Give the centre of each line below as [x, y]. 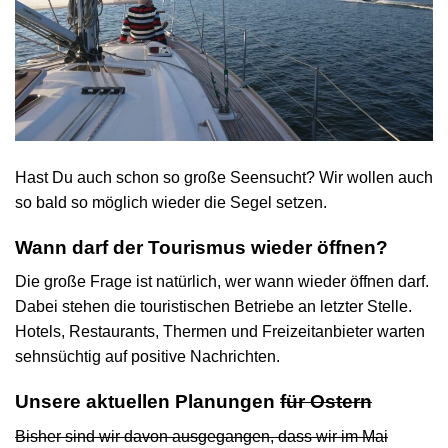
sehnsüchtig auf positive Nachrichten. [147, 357]
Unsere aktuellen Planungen [147, 402]
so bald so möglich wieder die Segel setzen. [171, 203]
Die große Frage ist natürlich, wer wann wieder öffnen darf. [222, 282]
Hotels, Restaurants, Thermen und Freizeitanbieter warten [220, 332]
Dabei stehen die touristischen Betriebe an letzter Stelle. [213, 307]
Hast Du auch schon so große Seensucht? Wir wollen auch [224, 178]
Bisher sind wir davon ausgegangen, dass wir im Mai [201, 436]
